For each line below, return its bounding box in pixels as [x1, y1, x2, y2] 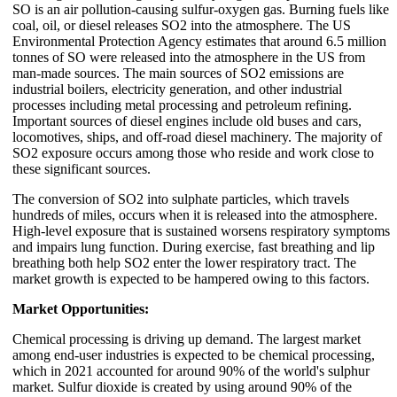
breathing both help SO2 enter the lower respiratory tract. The [12, 254, 356, 270]
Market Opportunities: [12, 300, 149, 316]
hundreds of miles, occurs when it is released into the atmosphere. [12, 206, 378, 222]
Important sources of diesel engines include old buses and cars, [12, 113, 362, 128]
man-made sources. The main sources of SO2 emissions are [12, 65, 344, 81]
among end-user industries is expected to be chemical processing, [12, 346, 375, 362]
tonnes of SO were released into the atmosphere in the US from [12, 49, 365, 65]
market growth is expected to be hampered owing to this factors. [12, 270, 370, 286]
